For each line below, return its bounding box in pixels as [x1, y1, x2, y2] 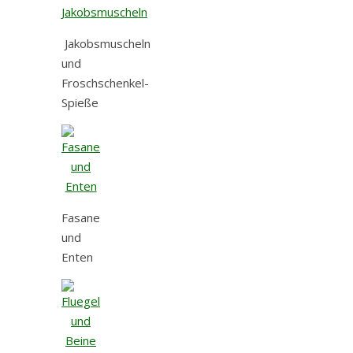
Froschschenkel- [61, 74, 149, 91]
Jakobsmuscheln [61, 35, 150, 51]
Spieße [61, 94, 98, 110]
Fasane [61, 209, 100, 225]
